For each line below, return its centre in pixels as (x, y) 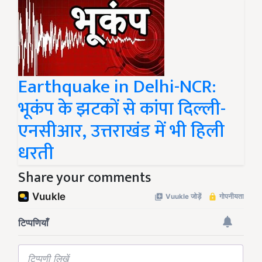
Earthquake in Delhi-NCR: (117, 87)
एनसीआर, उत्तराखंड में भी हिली (121, 131)
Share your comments (85, 177)
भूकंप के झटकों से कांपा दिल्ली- (122, 109)
